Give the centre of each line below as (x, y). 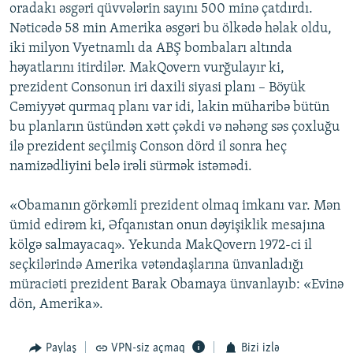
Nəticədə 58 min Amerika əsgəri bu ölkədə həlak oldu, (171, 29)
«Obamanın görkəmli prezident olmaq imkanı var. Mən (175, 206)
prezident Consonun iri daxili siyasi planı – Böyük (158, 88)
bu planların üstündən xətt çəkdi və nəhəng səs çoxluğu (175, 128)
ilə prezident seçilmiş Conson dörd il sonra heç (148, 147)
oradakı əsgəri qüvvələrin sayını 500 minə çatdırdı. (161, 9)
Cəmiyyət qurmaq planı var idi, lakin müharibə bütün (169, 108)
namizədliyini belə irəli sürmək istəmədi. (131, 167)
